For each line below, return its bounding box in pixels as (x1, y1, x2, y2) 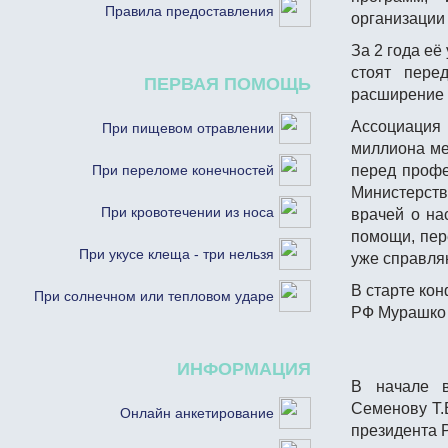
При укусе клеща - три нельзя (79, 246, 274, 262)
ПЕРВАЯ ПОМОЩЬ (144, 74, 311, 94)
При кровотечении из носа (101, 204, 274, 220)
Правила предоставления (105, 3, 274, 19)
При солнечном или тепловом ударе (34, 288, 274, 304)
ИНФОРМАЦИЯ (177, 359, 311, 379)
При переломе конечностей (92, 162, 274, 178)
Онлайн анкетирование (120, 405, 274, 421)
